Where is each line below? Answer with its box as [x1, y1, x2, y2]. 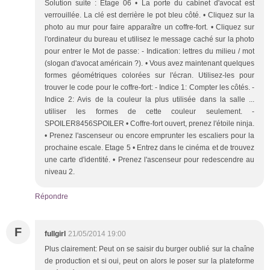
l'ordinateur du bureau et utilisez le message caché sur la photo [45, 34, 254, 43]
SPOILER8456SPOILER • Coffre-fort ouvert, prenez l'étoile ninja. [45, 119, 254, 128]
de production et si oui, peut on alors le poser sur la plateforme [45, 256, 254, 265]
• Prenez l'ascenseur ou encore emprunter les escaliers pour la [45, 131, 254, 140]
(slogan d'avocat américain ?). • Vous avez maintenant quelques [45, 58, 254, 67]
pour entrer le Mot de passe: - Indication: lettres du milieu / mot [45, 46, 254, 55]
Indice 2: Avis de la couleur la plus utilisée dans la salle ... [45, 95, 254, 104]
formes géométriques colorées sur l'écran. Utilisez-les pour [45, 71, 254, 80]
